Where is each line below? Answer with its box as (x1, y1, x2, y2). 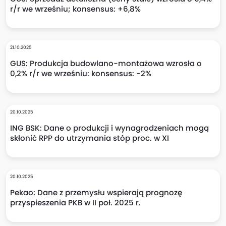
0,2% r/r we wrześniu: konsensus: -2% (10, 68, 151, 79)
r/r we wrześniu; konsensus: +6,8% (10, 4, 141, 14)
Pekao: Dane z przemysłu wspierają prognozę (10, 187, 182, 198)
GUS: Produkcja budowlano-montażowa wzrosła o (10, 58, 202, 69)
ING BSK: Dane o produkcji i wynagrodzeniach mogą (10, 123, 209, 133)
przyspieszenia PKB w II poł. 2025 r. (10, 197, 141, 208)
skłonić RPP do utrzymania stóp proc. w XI (10, 133, 169, 143)
